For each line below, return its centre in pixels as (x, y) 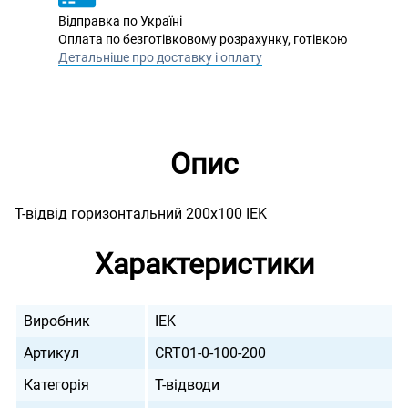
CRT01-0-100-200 (211, 353)
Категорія (56, 385)
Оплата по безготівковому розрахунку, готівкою (203, 39)
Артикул (51, 353)
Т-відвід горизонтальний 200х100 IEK (141, 214)
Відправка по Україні (120, 21)
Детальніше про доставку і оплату (160, 57)
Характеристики (204, 264)
